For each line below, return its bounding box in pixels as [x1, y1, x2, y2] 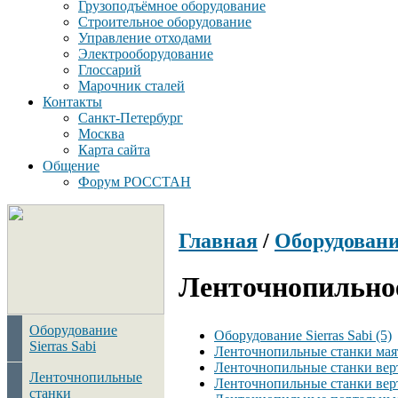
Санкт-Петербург [78, 110, 183, 125]
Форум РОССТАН [78, 174, 191, 189]
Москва [78, 126, 124, 141]
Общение [43, 158, 99, 173]
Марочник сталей [78, 78, 185, 93]
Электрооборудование [78, 46, 213, 61]
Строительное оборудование [78, 14, 251, 29]
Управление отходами [78, 30, 211, 45]
